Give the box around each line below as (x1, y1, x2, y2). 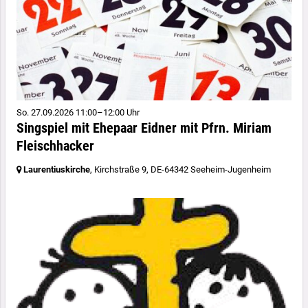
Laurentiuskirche (23, 164, 90, 175)
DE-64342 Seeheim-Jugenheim (151, 164, 271, 175)
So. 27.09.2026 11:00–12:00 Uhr (16, 107, 140, 118)
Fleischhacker (16, 137, 94, 154)
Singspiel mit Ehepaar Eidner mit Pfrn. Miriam (16, 119, 272, 136)
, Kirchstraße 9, (90, 164, 151, 175)
